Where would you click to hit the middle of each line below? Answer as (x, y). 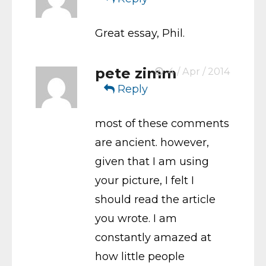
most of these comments (162, 123)
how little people (140, 256)
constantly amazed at (153, 237)
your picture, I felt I (145, 180)
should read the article (155, 199)
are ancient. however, (152, 142)
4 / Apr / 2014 (198, 71)
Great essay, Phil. (140, 33)
